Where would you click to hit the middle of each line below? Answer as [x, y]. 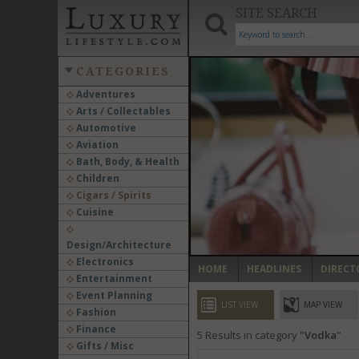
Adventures [104, 94]
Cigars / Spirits [112, 195]
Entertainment [113, 278]
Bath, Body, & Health [126, 161]
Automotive [105, 128]
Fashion [95, 312]
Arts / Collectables [122, 111]
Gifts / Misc [103, 346]
